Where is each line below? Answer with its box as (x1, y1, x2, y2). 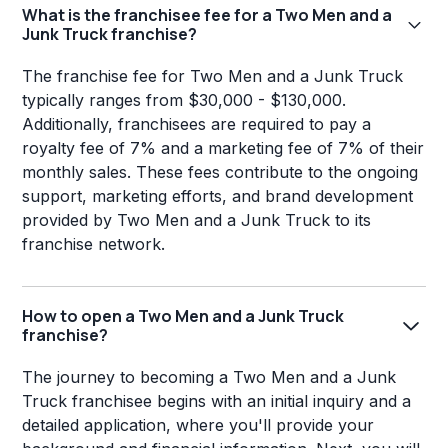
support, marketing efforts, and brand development (22, 186, 414, 207)
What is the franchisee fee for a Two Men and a (22, 4, 393, 27)
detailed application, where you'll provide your (22, 415, 375, 436)
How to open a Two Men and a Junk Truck (22, 305, 345, 328)
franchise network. (22, 234, 166, 255)
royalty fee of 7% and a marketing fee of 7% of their (22, 138, 425, 159)
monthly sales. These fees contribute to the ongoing (22, 162, 419, 183)
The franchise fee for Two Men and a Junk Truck (22, 66, 404, 87)
